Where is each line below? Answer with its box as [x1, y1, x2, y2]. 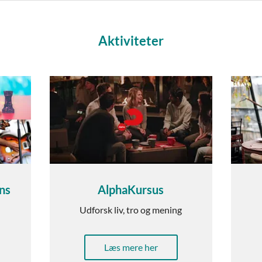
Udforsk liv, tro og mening [80, 204, 182, 216]
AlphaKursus [98, 182, 164, 197]
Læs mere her [104, 242, 158, 253]
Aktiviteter [98, 33, 164, 49]
